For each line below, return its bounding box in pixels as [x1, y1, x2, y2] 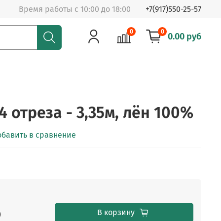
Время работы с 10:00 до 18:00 [19, 4, 131, 14]
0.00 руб [168, 31, 201, 42]
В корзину [97, 208, 135, 218]
